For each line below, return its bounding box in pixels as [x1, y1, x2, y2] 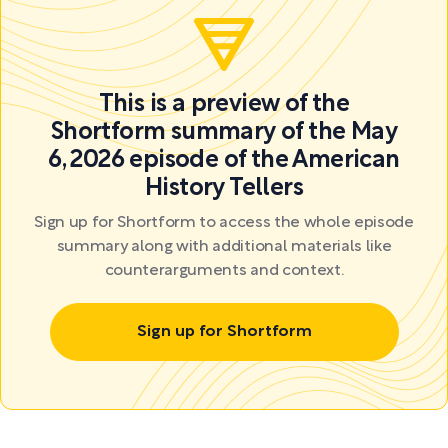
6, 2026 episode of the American [48, 150, 400, 172]
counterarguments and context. [104, 264, 344, 278]
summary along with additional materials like [56, 240, 392, 254]
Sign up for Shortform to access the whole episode [34, 216, 414, 230]
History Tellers [145, 178, 303, 200]
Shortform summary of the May [50, 122, 398, 144]
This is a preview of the [98, 94, 350, 116]
